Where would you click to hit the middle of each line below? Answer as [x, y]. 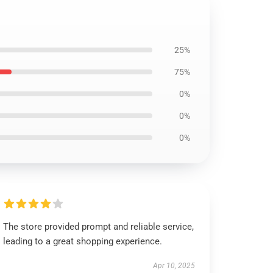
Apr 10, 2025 [174, 266]
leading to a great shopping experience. [83, 241]
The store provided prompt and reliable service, [99, 227]
